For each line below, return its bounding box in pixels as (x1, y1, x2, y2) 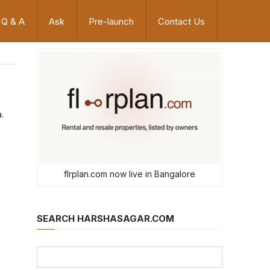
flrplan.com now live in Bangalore (64, 169, 195, 179)
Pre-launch (89, 16, 134, 27)
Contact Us (158, 16, 205, 27)
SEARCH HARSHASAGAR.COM (37, 213, 174, 224)
